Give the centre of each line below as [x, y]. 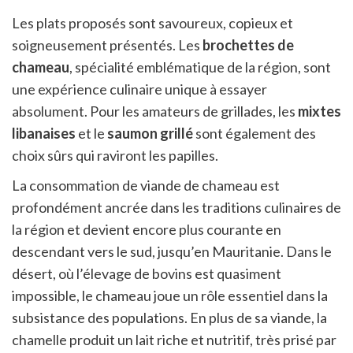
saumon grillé [150, 134]
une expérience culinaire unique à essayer [139, 89]
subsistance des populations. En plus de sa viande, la [169, 318]
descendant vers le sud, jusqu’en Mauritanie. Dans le [172, 252]
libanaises [44, 134]
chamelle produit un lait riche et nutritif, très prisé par [174, 340]
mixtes [320, 111]
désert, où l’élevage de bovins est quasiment [147, 274]
